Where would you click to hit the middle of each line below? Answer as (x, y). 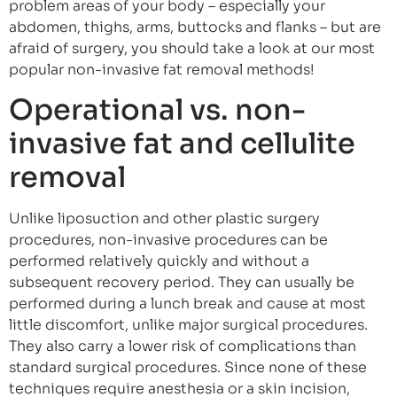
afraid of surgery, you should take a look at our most (192, 48)
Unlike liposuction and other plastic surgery (164, 218)
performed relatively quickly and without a (159, 261)
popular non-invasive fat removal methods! (162, 69)
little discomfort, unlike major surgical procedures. (188, 324)
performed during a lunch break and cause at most (187, 303)
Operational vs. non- (157, 109)
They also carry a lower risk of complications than (183, 346)
